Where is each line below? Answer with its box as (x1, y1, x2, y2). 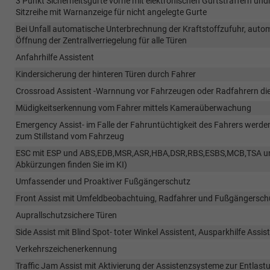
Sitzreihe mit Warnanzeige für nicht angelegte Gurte (16, 7, 207, 17)
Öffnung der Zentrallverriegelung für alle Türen (16, 35, 187, 45)
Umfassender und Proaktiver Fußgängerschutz (16, 176, 190, 186)
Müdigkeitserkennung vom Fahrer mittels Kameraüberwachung (16, 102, 251, 113)
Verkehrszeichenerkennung (16, 243, 117, 254)
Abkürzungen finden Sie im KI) (16, 159, 127, 169)
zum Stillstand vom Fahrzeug (16, 131, 124, 141)
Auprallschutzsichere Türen (16, 210, 117, 220)
